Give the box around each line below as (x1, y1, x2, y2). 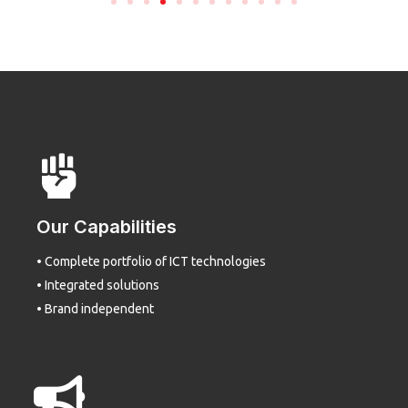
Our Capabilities (36, 215, 177, 238)
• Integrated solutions (36, 277, 159, 292)
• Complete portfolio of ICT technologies (36, 253, 266, 269)
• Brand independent (36, 301, 154, 316)
